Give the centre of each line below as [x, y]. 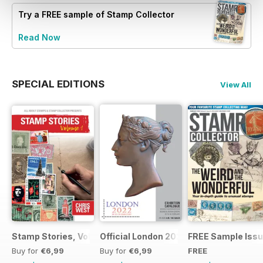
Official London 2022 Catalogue [166, 236]
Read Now [39, 37]
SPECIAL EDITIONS [58, 84]
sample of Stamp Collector [118, 14]
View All [236, 84]
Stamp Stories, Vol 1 [54, 236]
